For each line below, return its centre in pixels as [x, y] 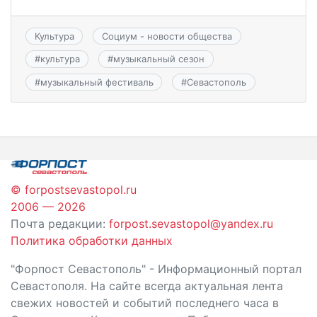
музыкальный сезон [158, 59]
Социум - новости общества [167, 36]
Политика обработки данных [92, 240]
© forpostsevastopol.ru [74, 189]
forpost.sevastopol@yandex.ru [191, 223]
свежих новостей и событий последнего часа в [145, 302]
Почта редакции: [60, 223]
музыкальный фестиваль [97, 82]
